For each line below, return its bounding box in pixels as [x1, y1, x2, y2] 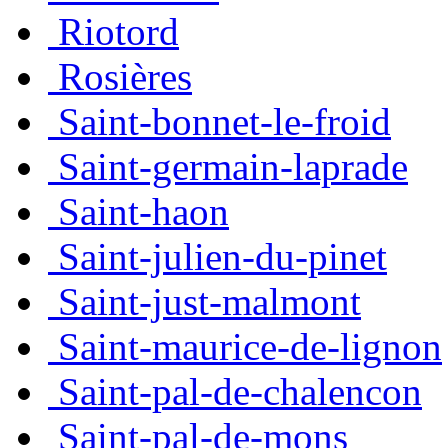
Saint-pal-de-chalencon [58, 369, 422, 413]
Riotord [58, 9, 179, 53]
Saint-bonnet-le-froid [58, 99, 391, 143]
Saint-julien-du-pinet [58, 234, 387, 278]
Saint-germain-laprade [58, 144, 408, 188]
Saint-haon [58, 189, 229, 233]
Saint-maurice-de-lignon [58, 324, 442, 368]
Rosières [58, 54, 192, 98]
